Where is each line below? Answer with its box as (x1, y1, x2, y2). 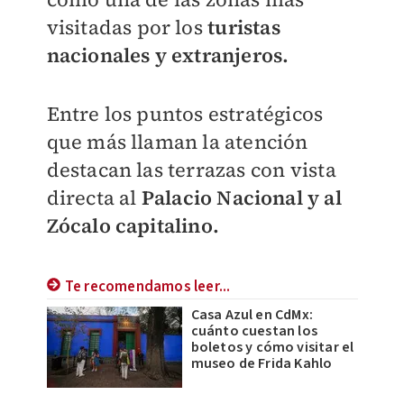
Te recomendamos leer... (64, 276, 231, 298)
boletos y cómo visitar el (190, 337, 354, 357)
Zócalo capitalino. (46, 212, 220, 239)
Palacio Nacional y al (136, 184, 342, 211)
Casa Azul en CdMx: (190, 305, 314, 325)
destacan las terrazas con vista (46, 156, 336, 183)
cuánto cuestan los (190, 321, 318, 341)
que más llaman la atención (46, 128, 308, 155)
